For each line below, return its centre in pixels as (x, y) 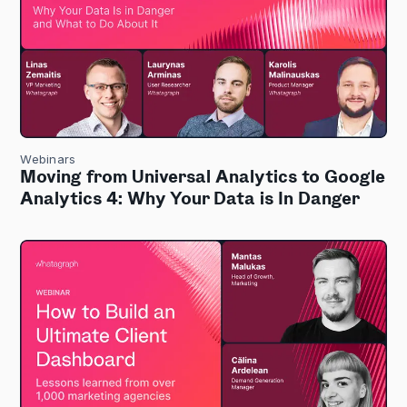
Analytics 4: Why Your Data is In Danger (190, 200)
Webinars (48, 159)
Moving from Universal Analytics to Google (203, 179)
